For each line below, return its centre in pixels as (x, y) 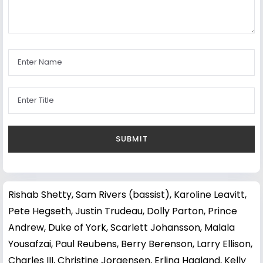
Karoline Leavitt (209, 194)
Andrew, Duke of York (57, 227)
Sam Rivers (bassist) (123, 194)
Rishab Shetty (40, 194)
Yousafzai (30, 244)
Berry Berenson (157, 244)
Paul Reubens (86, 244)
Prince (222, 211)
